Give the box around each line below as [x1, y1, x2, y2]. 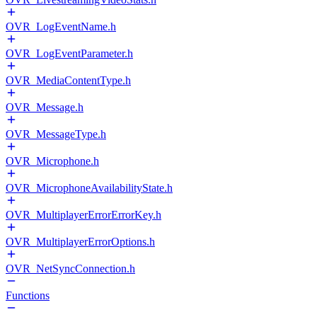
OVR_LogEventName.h [6, 21, 116, 33]
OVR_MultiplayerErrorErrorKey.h [6, 209, 161, 221]
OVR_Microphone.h [6, 155, 99, 167]
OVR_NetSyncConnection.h [6, 263, 135, 275]
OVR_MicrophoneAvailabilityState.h [6, 182, 173, 194]
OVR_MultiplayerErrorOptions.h [6, 236, 155, 248]
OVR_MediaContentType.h [6, 74, 131, 86]
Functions [6, 289, 50, 301]
